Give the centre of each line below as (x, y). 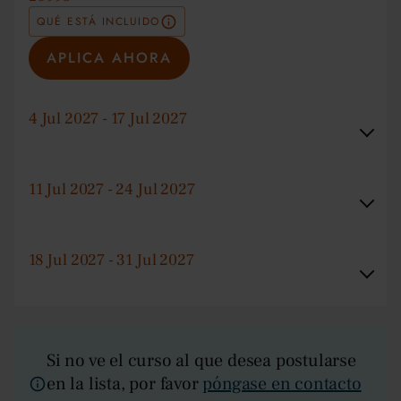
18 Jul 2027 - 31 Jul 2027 (111, 260)
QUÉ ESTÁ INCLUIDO (98, 21)
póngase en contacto (282, 384)
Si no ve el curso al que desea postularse (201, 361)
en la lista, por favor (125, 384)
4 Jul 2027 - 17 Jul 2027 (108, 119)
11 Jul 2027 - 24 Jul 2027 (112, 190)
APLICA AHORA (109, 58)
